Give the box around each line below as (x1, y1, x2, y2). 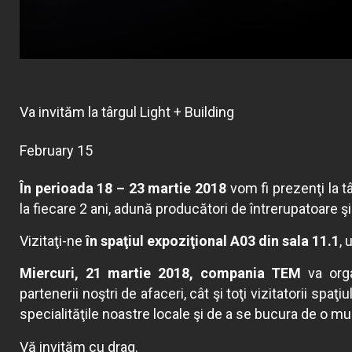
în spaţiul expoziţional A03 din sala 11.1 (86, 233, 339, 250)
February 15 (27, 141, 93, 159)
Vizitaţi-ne (20, 233, 86, 250)
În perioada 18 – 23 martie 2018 (20, 179, 230, 196)
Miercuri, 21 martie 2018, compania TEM (20, 265, 302, 282)
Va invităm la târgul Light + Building (20, 103, 234, 120)
